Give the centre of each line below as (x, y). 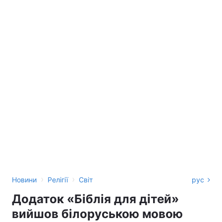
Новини (24, 180)
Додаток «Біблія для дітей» (95, 199)
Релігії (58, 180)
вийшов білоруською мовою (97, 214)
